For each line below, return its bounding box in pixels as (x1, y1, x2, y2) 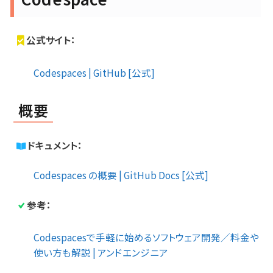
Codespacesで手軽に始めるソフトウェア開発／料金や (34, 230, 259, 244)
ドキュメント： (27, 138, 82, 152)
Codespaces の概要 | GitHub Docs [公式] (34, 168, 208, 182)
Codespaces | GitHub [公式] (34, 65, 155, 79)
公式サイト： (26, 32, 76, 46)
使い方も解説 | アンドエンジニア (34, 245, 168, 259)
